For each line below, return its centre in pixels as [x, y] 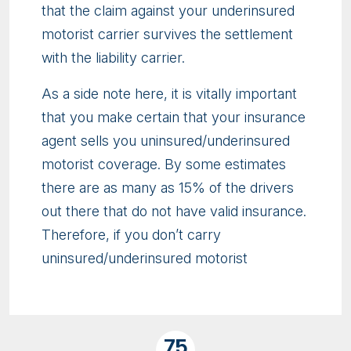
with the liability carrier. [113, 57]
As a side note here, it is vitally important [169, 93]
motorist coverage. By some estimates [164, 164]
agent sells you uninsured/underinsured [166, 140]
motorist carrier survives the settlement [167, 34]
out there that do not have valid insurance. [174, 211]
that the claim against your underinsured [168, 10]
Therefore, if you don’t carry [131, 234]
